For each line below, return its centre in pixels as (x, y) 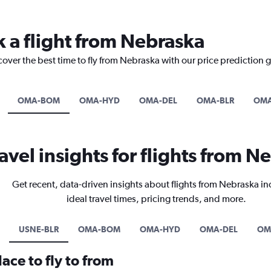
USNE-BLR (38, 229)
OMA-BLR (215, 100)
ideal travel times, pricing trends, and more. (156, 198)
